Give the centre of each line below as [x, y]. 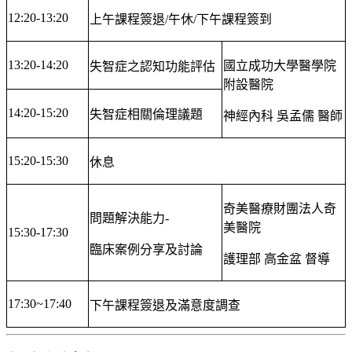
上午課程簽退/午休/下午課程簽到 [181, 20]
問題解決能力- [129, 218]
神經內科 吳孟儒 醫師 [283, 116]
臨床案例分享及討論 [146, 250]
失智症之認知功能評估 [152, 67]
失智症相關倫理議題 [146, 115]
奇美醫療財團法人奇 [280, 209]
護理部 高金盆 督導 [277, 259]
